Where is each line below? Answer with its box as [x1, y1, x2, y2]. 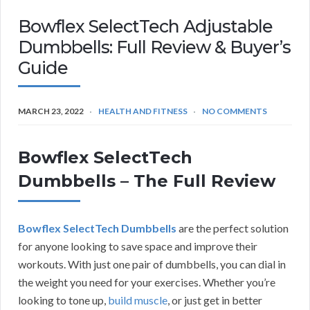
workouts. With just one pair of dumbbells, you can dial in [18, 257, 286, 271]
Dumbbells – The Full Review [18, 170, 275, 191]
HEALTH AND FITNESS [98, 105, 188, 116]
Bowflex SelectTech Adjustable [18, 15, 273, 37]
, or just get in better [167, 293, 262, 307]
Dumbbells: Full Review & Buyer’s [18, 36, 291, 57]
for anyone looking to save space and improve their [18, 239, 257, 253]
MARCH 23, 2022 [18, 105, 84, 116]
